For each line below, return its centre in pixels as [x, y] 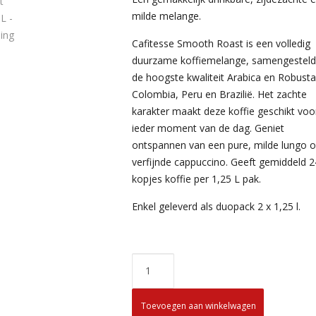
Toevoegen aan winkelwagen [199, 306]
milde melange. [167, 16]
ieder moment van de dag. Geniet [208, 128]
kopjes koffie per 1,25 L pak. [197, 179]
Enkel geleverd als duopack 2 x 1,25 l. [217, 206]
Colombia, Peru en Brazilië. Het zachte [220, 94]
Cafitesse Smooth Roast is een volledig [221, 43]
